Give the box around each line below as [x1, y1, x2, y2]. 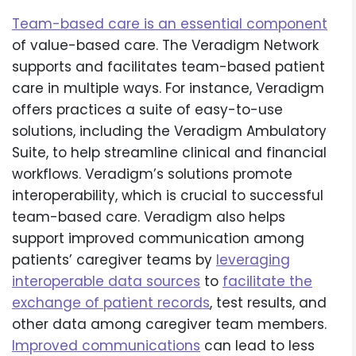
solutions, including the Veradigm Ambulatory [12, 122, 327, 141]
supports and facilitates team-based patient [12, 57, 325, 77]
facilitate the [222, 272, 312, 292]
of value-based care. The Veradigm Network [12, 36, 319, 56]
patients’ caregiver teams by [12, 250, 216, 270]
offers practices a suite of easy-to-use [12, 100, 283, 120]
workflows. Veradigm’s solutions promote [12, 164, 292, 184]
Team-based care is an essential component [12, 14, 327, 34]
